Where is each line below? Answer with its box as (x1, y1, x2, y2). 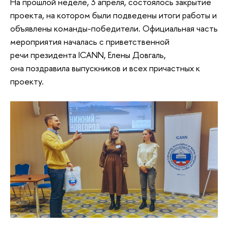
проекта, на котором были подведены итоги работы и (10, 9, 217, 21)
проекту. (10, 75, 44, 88)
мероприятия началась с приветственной (10, 36, 169, 48)
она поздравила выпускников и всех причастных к (10, 62, 200, 74)
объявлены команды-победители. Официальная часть (10, 22, 218, 35)
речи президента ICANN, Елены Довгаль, (10, 49, 166, 61)
